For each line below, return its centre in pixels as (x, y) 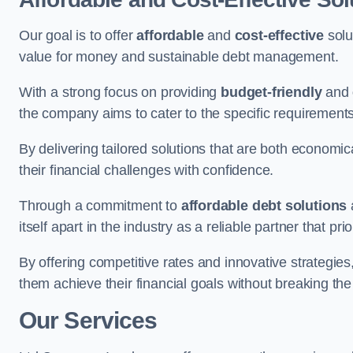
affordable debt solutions (264, 206)
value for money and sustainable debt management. (179, 57)
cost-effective (279, 35)
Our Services (88, 320)
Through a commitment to (100, 206)
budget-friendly (271, 92)
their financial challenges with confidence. (147, 170)
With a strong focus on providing (120, 92)
